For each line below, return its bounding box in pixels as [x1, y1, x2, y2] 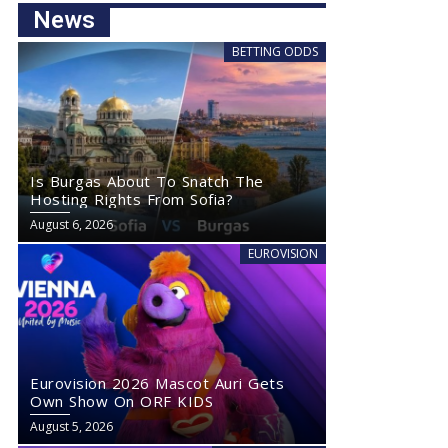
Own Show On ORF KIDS [30, 391, 213, 411]
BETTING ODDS [232, 43, 318, 60]
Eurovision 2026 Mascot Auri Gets [30, 373, 284, 393]
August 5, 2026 [30, 418, 113, 435]
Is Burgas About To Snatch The [30, 171, 264, 191]
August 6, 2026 [30, 216, 113, 233]
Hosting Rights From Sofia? [30, 189, 233, 209]
